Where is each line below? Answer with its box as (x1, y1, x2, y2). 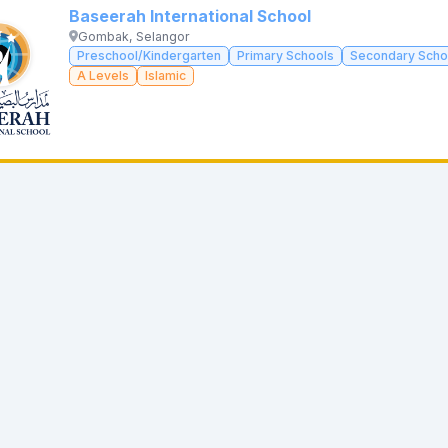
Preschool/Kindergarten (77, 47, 221, 63)
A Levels (77, 67, 129, 83)
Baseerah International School (69, 6, 311, 26)
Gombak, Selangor (78, 28, 191, 44)
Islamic (145, 67, 186, 83)
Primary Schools (237, 47, 334, 63)
